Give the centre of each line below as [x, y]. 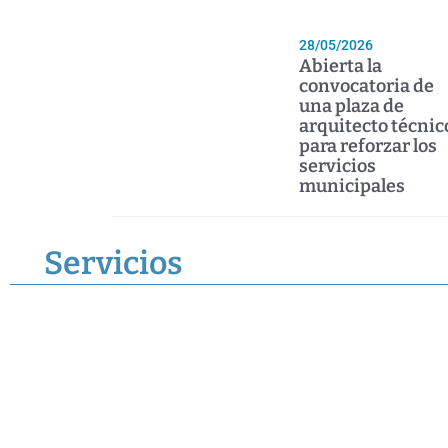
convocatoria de [366, 86]
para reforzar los [367, 146]
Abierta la [340, 66]
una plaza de [351, 106]
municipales [351, 186]
